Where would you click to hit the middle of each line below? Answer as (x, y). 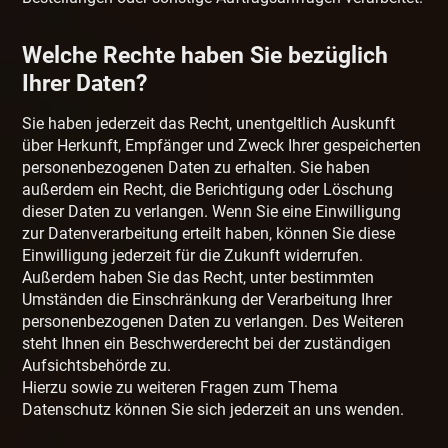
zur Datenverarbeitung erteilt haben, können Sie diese (209, 234)
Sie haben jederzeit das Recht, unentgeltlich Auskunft (209, 124)
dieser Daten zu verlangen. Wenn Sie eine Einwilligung (212, 212)
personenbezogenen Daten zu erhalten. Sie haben (196, 168)
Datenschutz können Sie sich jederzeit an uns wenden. (213, 410)
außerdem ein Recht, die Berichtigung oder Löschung (208, 190)
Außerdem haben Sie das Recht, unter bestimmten (198, 278)
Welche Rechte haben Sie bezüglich (205, 55)
